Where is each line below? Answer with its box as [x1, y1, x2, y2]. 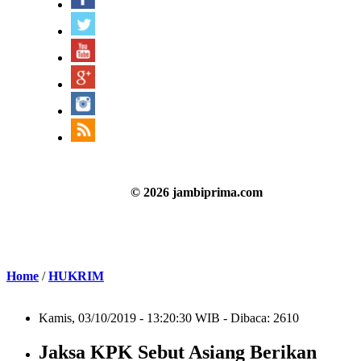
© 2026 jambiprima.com [131, 185, 263, 199]
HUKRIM [48, 268, 104, 283]
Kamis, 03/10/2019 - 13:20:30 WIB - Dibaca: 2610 [39, 310, 299, 325]
